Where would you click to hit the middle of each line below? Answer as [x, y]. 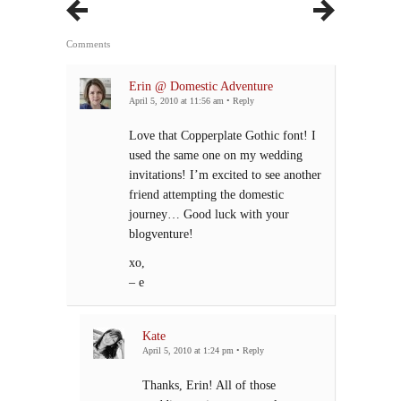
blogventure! [161, 234]
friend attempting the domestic [206, 195]
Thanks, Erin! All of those [209, 385]
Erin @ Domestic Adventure [201, 86]
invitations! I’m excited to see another [225, 175]
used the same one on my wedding [216, 155]
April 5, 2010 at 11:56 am [176, 101]
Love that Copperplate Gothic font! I [222, 136]
